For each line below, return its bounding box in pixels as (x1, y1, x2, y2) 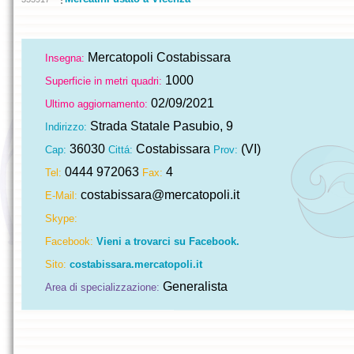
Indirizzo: (45, 121, 87, 133)
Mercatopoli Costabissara (85, 51, 231, 64)
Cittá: (108, 144, 133, 156)
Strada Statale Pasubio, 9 (87, 119, 233, 133)
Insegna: (45, 52, 85, 64)
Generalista (160, 280, 228, 293)
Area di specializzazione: (45, 281, 160, 293)
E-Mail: (45, 190, 77, 201)
